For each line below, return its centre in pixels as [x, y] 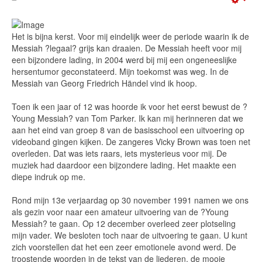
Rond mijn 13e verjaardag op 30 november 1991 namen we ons [130, 200]
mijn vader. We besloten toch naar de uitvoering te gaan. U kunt [130, 235]
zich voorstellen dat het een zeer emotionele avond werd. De [124, 247]
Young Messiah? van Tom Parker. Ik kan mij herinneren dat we [127, 118]
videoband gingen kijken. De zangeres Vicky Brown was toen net [131, 142]
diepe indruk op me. [49, 177]
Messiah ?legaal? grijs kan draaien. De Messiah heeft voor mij [127, 48]
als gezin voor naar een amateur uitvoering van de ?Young [120, 212]
